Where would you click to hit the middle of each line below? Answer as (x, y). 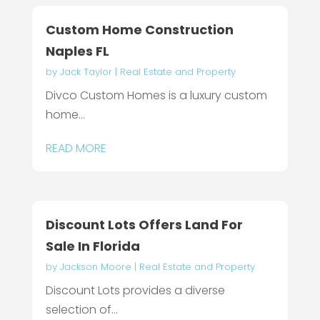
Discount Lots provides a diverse (135, 291)
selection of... (81, 310)
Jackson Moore (95, 267)
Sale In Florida (92, 246)
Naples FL (77, 51)
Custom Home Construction (139, 29)
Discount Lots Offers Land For (144, 225)
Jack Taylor (86, 71)
